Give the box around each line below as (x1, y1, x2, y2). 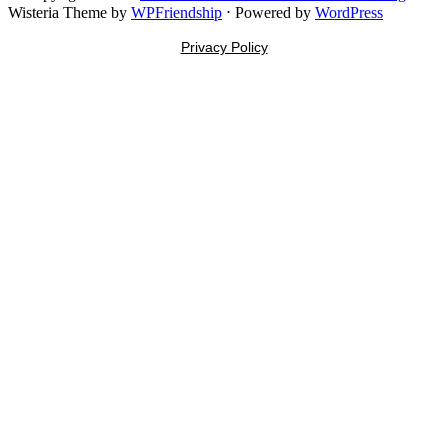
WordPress (315, 3, 383, 21)
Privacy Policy (180, 38, 268, 55)
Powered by (231, 3, 315, 21)
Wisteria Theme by (8, 3, 131, 21)
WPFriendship (131, 3, 222, 21)
